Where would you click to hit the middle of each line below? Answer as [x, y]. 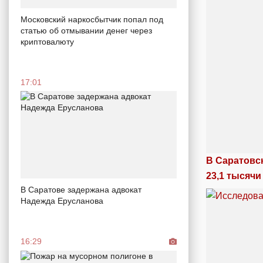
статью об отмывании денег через [86, 30]
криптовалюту [47, 41]
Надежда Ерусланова [62, 201]
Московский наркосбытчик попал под [92, 19]
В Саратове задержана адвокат [81, 190]
